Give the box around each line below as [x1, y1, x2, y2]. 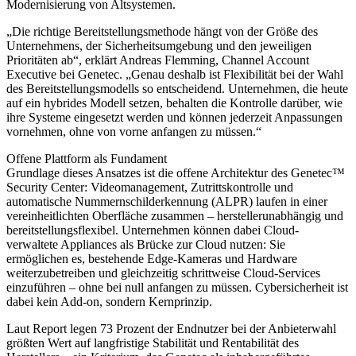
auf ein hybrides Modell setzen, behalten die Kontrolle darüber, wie [6, 95, 342, 110]
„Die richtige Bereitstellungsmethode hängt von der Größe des [6, 24, 318, 38]
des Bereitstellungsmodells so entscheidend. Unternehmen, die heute [6, 81, 348, 95]
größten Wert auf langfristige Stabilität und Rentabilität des [6, 335, 299, 350]
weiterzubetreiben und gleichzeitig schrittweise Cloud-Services [6, 265, 320, 280]
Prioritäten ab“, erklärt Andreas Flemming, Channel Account [6, 52, 309, 67]
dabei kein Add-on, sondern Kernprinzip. [6, 294, 212, 308]
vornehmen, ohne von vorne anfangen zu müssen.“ [6, 124, 261, 138]
